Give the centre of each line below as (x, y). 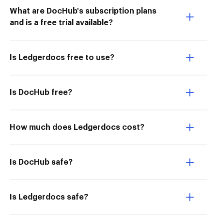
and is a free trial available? (61, 23)
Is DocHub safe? (41, 162)
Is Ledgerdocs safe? (49, 197)
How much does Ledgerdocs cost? (77, 127)
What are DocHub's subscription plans (83, 11)
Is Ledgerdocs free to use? (62, 58)
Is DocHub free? (41, 93)
